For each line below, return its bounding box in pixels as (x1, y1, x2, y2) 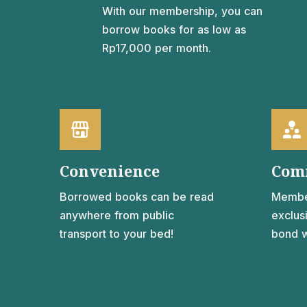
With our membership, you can (102, 3, 263, 18)
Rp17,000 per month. (102, 40, 212, 55)
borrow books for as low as (102, 22, 247, 36)
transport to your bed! (60, 226, 174, 241)
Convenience (60, 160, 160, 181)
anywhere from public (60, 208, 175, 222)
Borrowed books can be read (60, 189, 214, 204)
